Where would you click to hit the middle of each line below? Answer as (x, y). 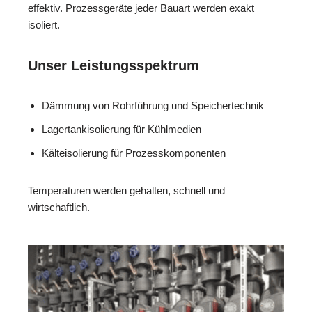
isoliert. (44, 24)
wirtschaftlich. (59, 207)
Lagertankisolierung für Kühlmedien (122, 129)
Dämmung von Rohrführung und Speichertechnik (153, 105)
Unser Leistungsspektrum (114, 65)
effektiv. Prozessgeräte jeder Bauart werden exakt (141, 8)
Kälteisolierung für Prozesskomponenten (134, 153)
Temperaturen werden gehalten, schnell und (126, 190)
